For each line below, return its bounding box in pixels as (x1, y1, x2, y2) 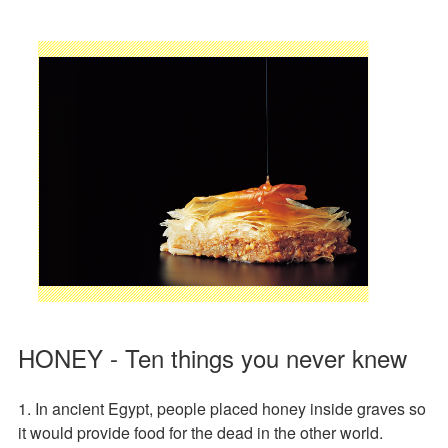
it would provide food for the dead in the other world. (18, 420, 383, 444)
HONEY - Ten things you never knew (18, 339, 407, 375)
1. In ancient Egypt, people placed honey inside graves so (18, 396, 426, 420)
